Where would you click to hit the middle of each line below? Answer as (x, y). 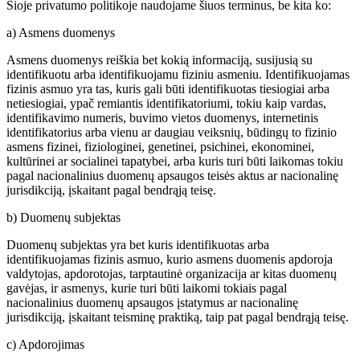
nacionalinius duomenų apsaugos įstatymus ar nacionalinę (152, 302)
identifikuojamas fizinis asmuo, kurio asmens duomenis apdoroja (170, 259)
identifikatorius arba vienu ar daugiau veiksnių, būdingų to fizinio (172, 132)
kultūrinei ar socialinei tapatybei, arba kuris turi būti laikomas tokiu (175, 161)
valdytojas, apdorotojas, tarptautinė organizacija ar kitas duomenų (172, 273)
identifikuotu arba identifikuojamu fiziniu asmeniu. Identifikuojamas (178, 74)
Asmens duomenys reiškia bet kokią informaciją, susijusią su (160, 59)
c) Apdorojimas (45, 344)
